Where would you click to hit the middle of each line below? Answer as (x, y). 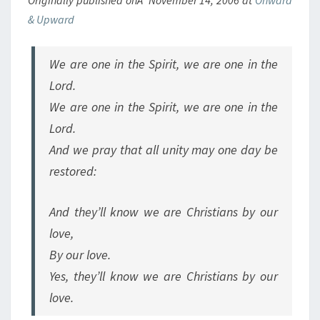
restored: (73, 171)
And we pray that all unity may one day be (164, 150)
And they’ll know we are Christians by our (164, 212)
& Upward (51, 19)
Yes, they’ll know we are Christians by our (164, 276)
